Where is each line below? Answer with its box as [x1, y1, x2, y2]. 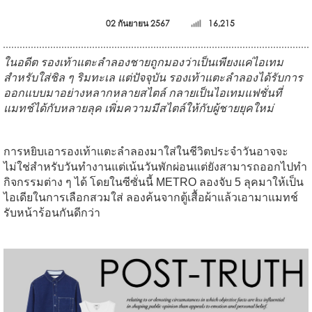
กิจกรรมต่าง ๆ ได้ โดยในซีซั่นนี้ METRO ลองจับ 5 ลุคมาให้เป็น [3, 176, 304, 189]
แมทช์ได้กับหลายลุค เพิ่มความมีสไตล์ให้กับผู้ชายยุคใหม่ [3, 102, 274, 115]
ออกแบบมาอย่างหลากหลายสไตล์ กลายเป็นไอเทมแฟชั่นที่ [3, 87, 282, 100]
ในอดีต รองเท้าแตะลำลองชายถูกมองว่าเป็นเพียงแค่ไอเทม [3, 56, 283, 69]
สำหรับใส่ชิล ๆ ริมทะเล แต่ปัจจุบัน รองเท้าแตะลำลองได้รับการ [3, 72, 303, 84]
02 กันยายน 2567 [105, 17, 172, 29]
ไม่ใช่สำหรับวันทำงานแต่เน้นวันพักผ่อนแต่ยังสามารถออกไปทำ [3, 161, 307, 173]
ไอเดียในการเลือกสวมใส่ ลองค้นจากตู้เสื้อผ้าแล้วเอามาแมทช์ [3, 192, 298, 204]
